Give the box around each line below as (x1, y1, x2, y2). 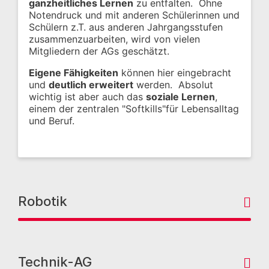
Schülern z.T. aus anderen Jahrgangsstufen (29, 21, 223, 34)
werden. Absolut (133, 79, 213, 91)
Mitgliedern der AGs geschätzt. (29, 45, 169, 58)
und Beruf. (29, 115, 74, 127)
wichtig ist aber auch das (29, 91, 146, 103)
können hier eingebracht (118, 67, 231, 79)
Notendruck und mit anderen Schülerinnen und (29, 9, 240, 22)
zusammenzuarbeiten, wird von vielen (29, 33, 200, 46)
